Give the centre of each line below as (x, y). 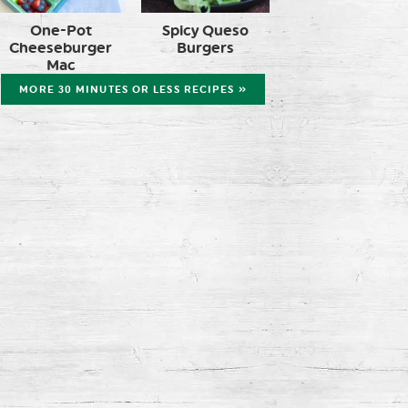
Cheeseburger (61, 47)
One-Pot (61, 30)
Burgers (205, 47)
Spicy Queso (205, 30)
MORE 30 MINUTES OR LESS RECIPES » (133, 89)
